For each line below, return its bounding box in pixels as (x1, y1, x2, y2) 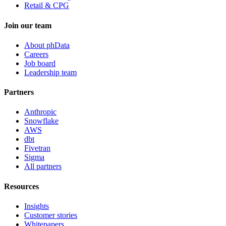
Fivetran (24, 144, 50, 153)
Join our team (4, 21, 51, 30)
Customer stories (24, 210, 77, 219)
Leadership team (24, 68, 77, 77)
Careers (24, 49, 48, 59)
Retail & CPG (24, 1, 69, 10)
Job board (24, 59, 55, 68)
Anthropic (24, 107, 56, 117)
